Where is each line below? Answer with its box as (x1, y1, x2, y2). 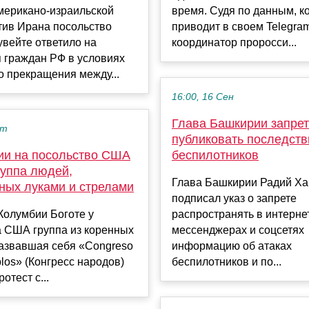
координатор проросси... (172, 37, 297, 49)
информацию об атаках (172, 240, 292, 252)
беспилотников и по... (172, 256, 281, 268)
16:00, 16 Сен (172, 92, 234, 103)
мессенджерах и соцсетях (172, 224, 304, 237)
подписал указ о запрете (172, 192, 297, 205)
